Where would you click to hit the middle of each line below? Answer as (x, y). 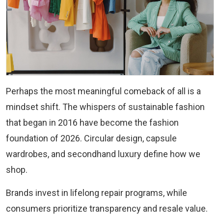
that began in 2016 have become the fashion (92, 123)
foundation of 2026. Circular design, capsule (91, 138)
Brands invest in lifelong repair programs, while (96, 193)
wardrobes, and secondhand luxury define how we (103, 154)
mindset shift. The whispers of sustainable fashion (105, 107)
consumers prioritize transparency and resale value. (107, 209)
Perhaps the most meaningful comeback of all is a (103, 91)
